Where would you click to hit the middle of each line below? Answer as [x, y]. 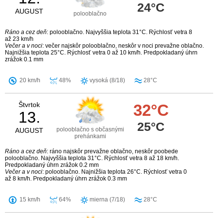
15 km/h [28, 200]
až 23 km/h [19, 39]
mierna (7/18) [107, 200]
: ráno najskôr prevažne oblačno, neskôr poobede [112, 152]
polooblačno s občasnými [90, 130]
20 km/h [28, 81]
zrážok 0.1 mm [24, 60]
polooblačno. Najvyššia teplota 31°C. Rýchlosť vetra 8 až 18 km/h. [92, 158]
